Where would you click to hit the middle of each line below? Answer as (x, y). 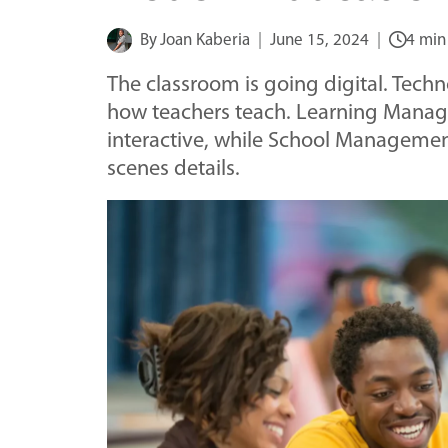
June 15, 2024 (320, 40)
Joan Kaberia (205, 40)
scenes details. (173, 169)
